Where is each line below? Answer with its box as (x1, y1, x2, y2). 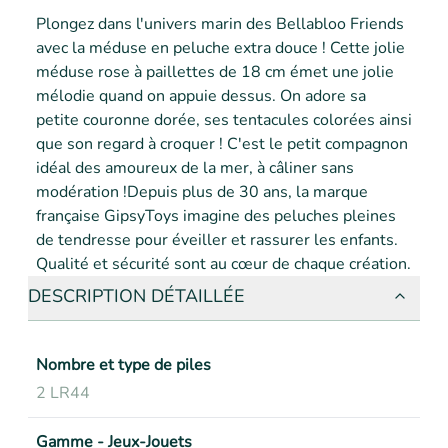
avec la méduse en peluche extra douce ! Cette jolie (36, 37, 405, 59)
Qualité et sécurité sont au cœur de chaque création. (36, 253, 411, 275)
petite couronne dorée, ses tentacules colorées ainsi (36, 109, 412, 131)
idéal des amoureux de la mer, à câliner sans (36, 157, 354, 179)
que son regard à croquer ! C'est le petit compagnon (36, 133, 408, 155)
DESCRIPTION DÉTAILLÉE (28, 284, 245, 308)
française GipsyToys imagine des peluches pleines (36, 205, 396, 227)
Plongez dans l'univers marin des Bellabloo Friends (36, 13, 404, 35)
